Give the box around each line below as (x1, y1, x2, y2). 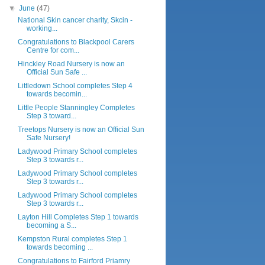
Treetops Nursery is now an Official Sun (17, 125, 144, 134)
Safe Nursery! (26, 134, 70, 142)
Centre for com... (26, 46, 79, 54)
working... (26, 24, 57, 33)
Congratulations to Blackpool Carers (17, 38, 134, 46)
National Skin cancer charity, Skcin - (17, 16, 132, 24)
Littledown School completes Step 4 (17, 82, 132, 90)
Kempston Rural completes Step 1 (17, 235, 127, 243)
